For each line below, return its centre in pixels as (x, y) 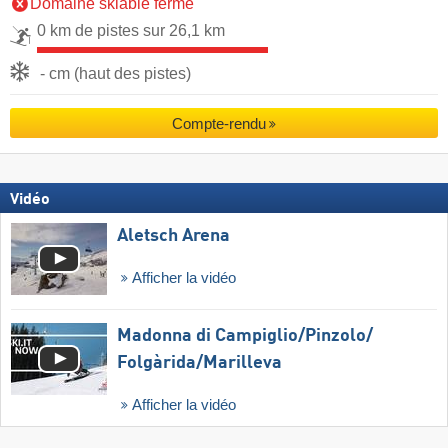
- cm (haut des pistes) (115, 73)
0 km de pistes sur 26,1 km (131, 30)
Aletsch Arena (173, 236)
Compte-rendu (218, 123)
